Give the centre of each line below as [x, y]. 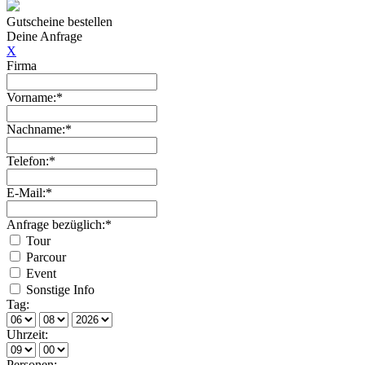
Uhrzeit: [27, 334]
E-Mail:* [29, 193]
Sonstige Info [59, 290]
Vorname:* [35, 97]
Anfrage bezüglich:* [59, 224]
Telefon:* [31, 161]
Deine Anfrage [44, 36]
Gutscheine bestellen [59, 22]
